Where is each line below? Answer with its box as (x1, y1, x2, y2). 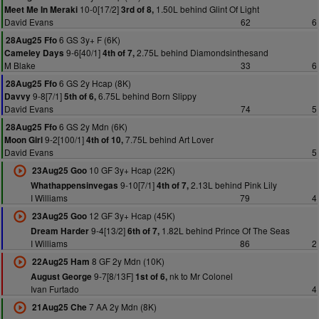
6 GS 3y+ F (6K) (57, 33, 120, 46)
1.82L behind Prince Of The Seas (159, 224, 290, 236)
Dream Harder (30, 225, 89, 237)
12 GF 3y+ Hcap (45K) (86, 209, 175, 221)
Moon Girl (4, 134, 43, 146)
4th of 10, (86, 134, 123, 146)
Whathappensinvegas (30, 179, 118, 192)
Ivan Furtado (30, 283, 79, 295)
